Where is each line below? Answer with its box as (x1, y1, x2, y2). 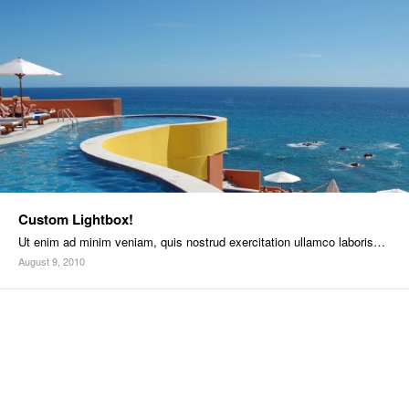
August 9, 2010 (18, 254, 85, 269)
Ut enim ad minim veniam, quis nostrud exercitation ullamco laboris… (18, 233, 385, 251)
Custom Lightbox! (18, 209, 133, 230)
